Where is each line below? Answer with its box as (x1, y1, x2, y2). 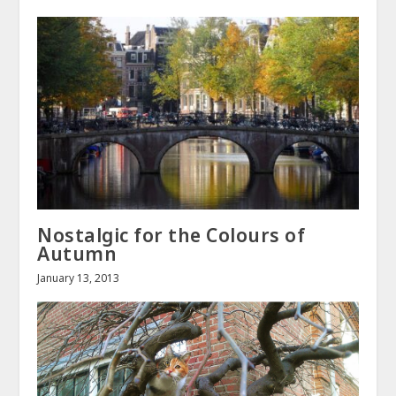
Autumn (37, 240, 118, 266)
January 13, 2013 (37, 270, 120, 286)
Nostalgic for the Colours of (37, 222, 306, 247)
